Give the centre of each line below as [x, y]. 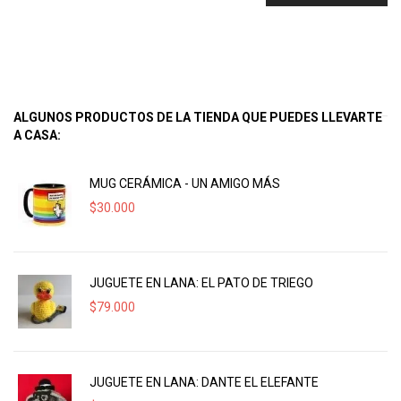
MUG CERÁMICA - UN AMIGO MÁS [185, 183]
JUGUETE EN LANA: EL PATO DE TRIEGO [201, 283]
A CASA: [37, 135]
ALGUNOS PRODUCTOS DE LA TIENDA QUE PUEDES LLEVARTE [198, 117]
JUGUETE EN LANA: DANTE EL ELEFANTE [204, 382]
